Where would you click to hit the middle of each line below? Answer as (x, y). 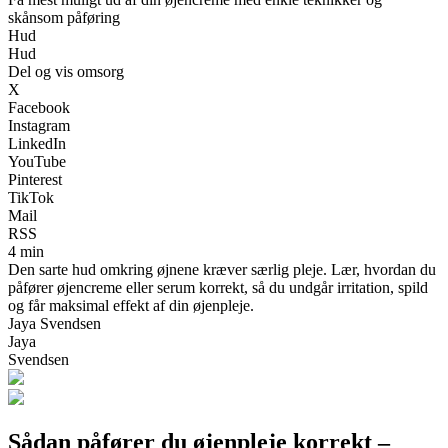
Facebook (39, 107)
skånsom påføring (64, 17)
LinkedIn (37, 143)
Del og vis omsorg (66, 71)
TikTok (31, 197)
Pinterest (35, 179)
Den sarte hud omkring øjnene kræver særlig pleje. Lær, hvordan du (222, 269)
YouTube (37, 161)
